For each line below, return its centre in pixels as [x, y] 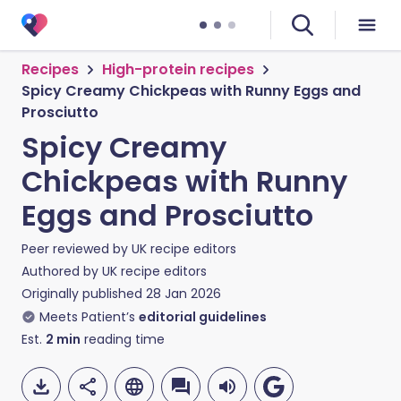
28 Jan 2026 [183, 294]
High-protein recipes [178, 69]
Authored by [62, 271]
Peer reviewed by [77, 249]
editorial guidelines [203, 317]
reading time [123, 339]
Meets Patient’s [87, 317]
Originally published [82, 294]
